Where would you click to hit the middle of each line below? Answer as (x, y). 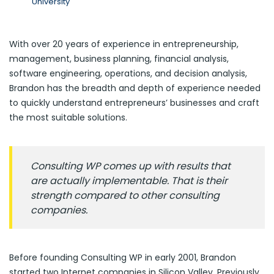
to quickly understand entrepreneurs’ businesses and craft (134, 102)
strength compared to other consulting (125, 195)
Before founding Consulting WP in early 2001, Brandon (123, 257)
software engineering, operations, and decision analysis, (128, 73)
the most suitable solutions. (68, 117)
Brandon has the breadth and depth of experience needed (135, 88)
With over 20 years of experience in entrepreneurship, (124, 44)
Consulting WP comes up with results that (131, 166)
